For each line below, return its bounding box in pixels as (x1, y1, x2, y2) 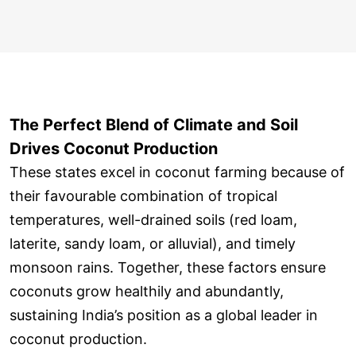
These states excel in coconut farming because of (10, 163, 345, 180)
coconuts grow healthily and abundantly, (10, 282, 284, 300)
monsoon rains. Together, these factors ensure (10, 258, 326, 276)
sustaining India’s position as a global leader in (10, 306, 318, 323)
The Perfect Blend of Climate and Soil (10, 114, 298, 134)
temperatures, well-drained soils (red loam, (10, 211, 297, 228)
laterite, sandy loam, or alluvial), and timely (10, 234, 296, 252)
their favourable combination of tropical (10, 187, 277, 204)
